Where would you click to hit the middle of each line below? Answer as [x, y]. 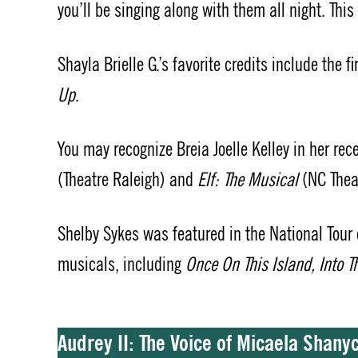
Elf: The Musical [248, 180]
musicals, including [121, 265]
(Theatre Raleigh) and [127, 180]
